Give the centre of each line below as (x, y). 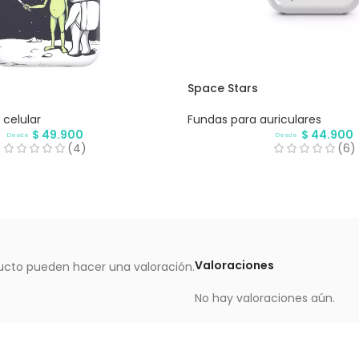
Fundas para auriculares (254, 119)
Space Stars (223, 88)
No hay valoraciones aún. (265, 298)
